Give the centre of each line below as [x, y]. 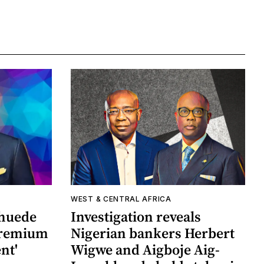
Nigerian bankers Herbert [153, 233]
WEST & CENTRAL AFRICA [121, 199]
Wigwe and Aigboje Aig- [145, 250]
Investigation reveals [136, 217]
